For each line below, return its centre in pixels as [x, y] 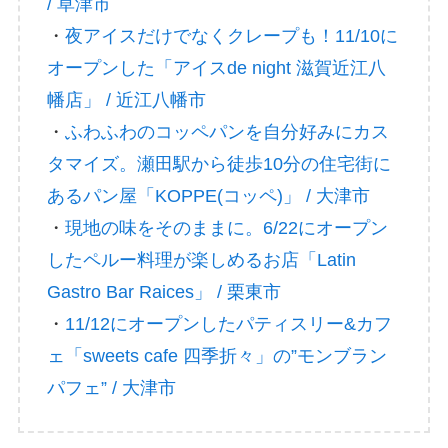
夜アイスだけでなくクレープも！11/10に [231, 36]
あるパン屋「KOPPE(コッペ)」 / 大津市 [208, 196]
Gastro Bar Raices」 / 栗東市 [163, 292]
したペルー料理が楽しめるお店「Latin [201, 260]
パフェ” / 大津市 [111, 388]
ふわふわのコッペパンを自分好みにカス [226, 132]
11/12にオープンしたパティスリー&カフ [228, 324]
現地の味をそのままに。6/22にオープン [226, 228]
